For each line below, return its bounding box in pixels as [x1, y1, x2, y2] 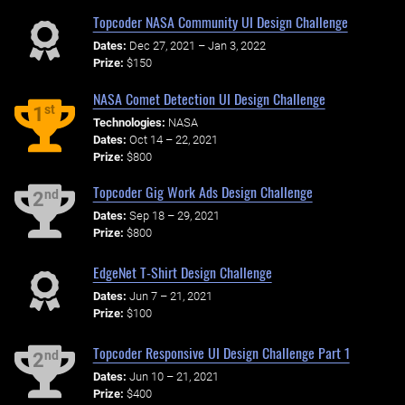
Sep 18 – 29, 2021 [128, 209, 220, 223]
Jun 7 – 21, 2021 [128, 289, 212, 304]
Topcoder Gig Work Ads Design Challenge [92, 181, 313, 203]
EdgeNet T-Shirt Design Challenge [92, 261, 272, 284]
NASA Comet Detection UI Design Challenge [92, 87, 325, 109]
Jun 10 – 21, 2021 [128, 370, 219, 384]
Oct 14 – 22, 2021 [128, 132, 218, 146]
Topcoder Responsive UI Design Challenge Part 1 [92, 342, 350, 364]
